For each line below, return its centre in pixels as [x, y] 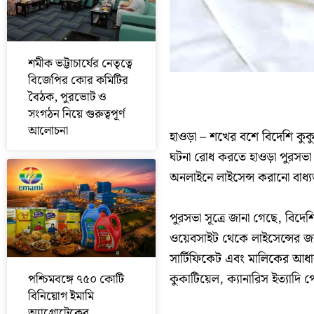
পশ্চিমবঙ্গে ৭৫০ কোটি [76, 280]
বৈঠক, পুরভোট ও [67, 98]
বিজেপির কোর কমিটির [78, 81]
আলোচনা [48, 131]
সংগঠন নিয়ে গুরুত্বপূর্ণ [77, 115]
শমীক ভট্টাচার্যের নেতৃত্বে [80, 64]
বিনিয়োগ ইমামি [61, 297]
